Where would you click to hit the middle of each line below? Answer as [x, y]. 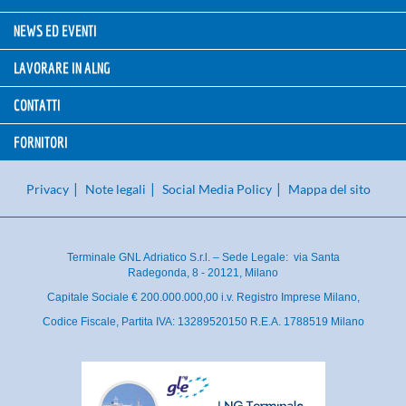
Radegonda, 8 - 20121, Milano [203, 272]
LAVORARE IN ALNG [62, 67]
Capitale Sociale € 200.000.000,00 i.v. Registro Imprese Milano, [203, 297]
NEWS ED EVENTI [55, 30]
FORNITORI [41, 141]
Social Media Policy [217, 188]
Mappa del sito [329, 188]
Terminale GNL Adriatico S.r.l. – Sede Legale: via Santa [203, 257]
